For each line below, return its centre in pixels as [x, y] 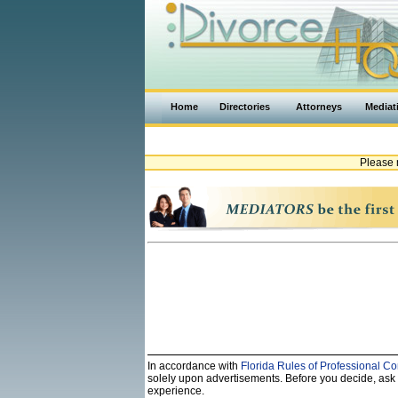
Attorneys [319, 107]
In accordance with [194, 366]
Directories [245, 107]
